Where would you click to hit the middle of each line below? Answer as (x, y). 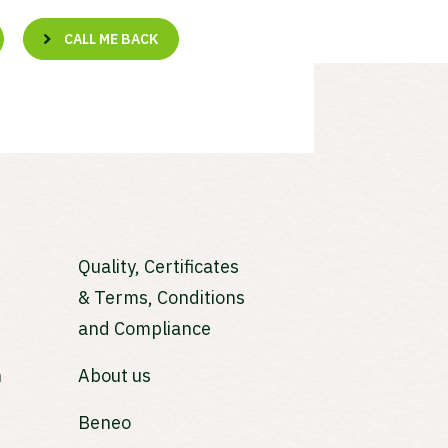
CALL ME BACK (111, 38)
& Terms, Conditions (162, 297)
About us (115, 375)
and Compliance (145, 328)
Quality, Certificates (159, 266)
